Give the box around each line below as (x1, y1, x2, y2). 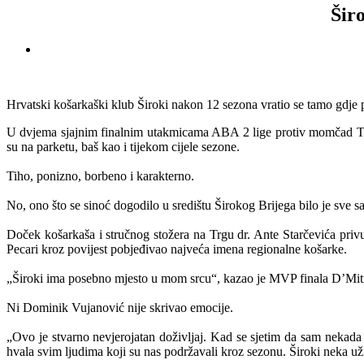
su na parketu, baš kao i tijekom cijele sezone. (6, 139, 240, 154)
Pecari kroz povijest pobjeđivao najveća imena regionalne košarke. (6, 241, 347, 256)
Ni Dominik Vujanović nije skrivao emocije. (6, 300, 233, 314)
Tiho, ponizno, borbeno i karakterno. (6, 168, 194, 183)
